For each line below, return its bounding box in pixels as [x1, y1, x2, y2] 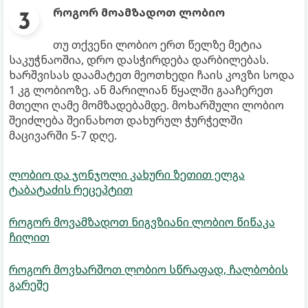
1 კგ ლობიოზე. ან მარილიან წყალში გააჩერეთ [9, 82, 273, 98]
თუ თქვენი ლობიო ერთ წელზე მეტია [53, 36, 262, 52]
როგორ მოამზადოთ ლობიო [53, 4, 225, 20]
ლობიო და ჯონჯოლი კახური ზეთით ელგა [9, 166, 245, 182]
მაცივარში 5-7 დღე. [9, 127, 117, 143]
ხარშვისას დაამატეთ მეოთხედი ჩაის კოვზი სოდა [9, 67, 294, 82]
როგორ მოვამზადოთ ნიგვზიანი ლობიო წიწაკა [9, 214, 275, 230]
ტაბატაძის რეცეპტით [9, 181, 133, 197]
